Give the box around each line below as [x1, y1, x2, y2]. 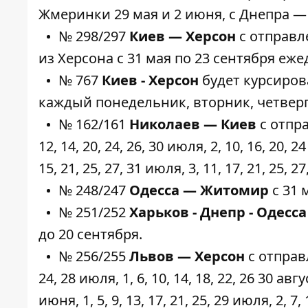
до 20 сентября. [38, 225, 142, 243]
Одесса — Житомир [129, 181, 269, 199]
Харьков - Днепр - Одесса [129, 203, 307, 221]
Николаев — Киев [129, 115, 256, 133]
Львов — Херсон [129, 247, 245, 265]
